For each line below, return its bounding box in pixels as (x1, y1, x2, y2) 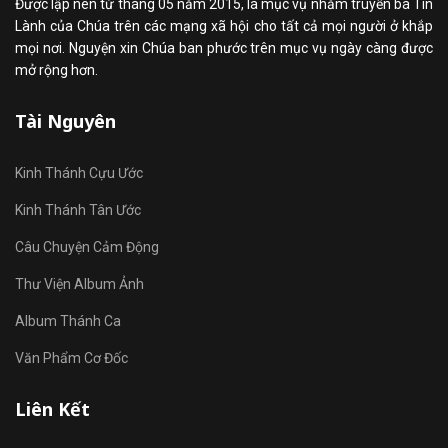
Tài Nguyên (15, 109, 116, 134)
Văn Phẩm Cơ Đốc (15, 350, 128, 367)
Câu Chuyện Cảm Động (15, 239, 159, 256)
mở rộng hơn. (15, 62, 98, 79)
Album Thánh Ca (15, 313, 121, 330)
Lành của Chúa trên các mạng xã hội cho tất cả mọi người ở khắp (15, 18, 433, 35)
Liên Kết (15, 397, 90, 422)
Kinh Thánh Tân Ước (15, 202, 141, 219)
